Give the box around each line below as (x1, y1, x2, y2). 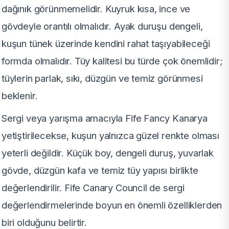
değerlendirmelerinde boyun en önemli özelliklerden (2, 199, 222, 211)
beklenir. (2, 90, 38, 102)
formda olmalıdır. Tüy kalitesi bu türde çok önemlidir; (2, 55, 223, 67)
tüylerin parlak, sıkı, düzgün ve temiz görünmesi (2, 73, 203, 84)
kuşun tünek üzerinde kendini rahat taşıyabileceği (2, 38, 210, 50)
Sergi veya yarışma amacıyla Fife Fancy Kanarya (2, 112, 208, 124)
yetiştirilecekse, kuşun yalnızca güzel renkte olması (2, 130, 219, 142)
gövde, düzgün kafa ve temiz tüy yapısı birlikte (2, 165, 198, 176)
